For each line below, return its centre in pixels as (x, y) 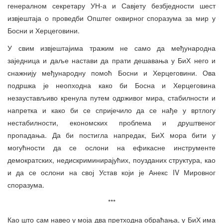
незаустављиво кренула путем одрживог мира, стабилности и (111, 98)
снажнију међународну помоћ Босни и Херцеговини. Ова (111, 73)
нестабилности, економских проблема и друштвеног (111, 123)
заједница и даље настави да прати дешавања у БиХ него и (111, 60)
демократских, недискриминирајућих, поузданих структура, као (111, 160)
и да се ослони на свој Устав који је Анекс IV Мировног (111, 172)
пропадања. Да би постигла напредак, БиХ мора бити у (111, 135)
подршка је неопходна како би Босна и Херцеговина (111, 85)
